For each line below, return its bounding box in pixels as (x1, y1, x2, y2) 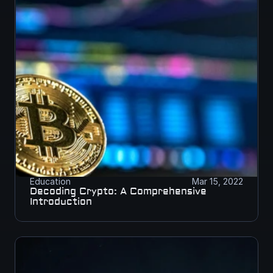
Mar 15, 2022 (192, 176, 243, 186)
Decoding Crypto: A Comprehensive (30, 185, 207, 197)
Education (30, 176, 71, 186)
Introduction (30, 196, 92, 208)
